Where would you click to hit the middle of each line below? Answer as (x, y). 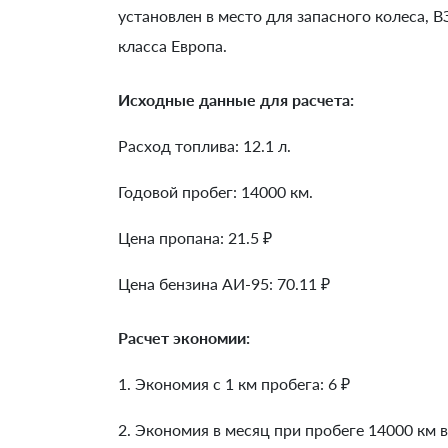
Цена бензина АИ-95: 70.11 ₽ (224, 283)
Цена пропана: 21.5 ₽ (195, 237)
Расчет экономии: (184, 337)
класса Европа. (172, 45)
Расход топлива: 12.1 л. (204, 145)
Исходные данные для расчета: (236, 99)
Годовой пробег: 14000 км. (215, 191)
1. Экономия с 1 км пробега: (223, 383)
